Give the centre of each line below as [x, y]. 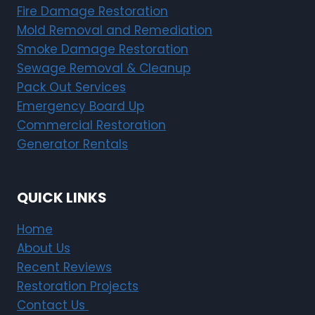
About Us [44, 248]
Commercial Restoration [91, 125]
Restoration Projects [78, 286]
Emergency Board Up [81, 106]
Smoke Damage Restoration [103, 49]
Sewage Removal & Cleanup [104, 68]
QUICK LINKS [62, 198]
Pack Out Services [71, 87]
